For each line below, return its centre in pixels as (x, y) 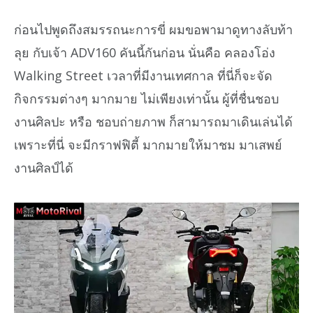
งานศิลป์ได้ (44, 167)
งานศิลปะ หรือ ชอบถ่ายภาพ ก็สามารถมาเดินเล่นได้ (153, 121)
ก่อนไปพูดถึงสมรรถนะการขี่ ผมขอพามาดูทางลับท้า (153, 29)
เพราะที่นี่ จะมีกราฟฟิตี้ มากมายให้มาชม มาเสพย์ (148, 144)
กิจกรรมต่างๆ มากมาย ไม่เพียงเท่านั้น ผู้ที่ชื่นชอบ (146, 98)
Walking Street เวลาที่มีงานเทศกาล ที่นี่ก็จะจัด (143, 75)
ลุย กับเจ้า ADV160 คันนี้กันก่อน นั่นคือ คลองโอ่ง (145, 52)
